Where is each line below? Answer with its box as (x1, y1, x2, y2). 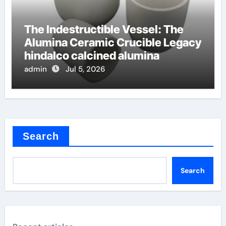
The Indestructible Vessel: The (24, 22, 184, 36)
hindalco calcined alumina (24, 48, 159, 62)
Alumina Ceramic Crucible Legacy (24, 35, 201, 49)
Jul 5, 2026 (65, 64, 105, 74)
